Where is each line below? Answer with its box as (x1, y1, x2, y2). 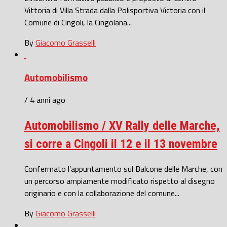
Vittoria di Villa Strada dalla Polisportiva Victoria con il (24, 4, 205, 16)
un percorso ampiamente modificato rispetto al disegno (24, 175, 215, 187)
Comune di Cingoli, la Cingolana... (24, 16, 132, 28)
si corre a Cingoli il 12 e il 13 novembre (24, 137, 217, 152)
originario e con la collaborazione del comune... (24, 187, 179, 200)
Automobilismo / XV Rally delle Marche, (24, 119, 220, 133)
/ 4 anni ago (24, 94, 65, 106)
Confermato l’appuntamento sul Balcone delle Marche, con (24, 163, 222, 175)
